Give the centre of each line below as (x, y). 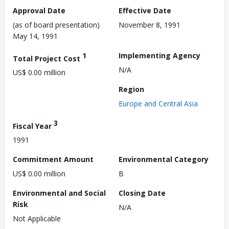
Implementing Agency (159, 55)
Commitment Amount (53, 159)
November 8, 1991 (150, 25)
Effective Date (145, 10)
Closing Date (142, 193)
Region (131, 89)
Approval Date (39, 10)
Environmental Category (164, 159)
